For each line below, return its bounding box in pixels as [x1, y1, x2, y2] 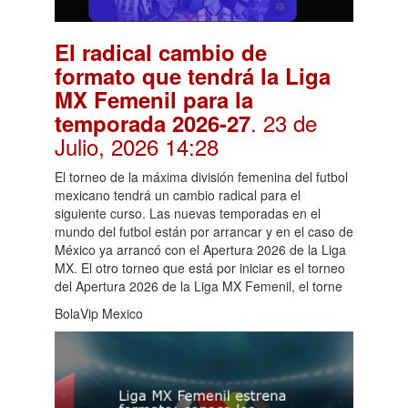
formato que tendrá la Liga [55, 60, 331, 92]
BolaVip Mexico [55, 304, 143, 323]
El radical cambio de [55, 36, 267, 68]
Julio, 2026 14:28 [55, 130, 219, 163]
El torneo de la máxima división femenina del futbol [55, 168, 348, 187]
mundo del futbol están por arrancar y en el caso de [55, 222, 353, 241]
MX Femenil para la [55, 84, 253, 116]
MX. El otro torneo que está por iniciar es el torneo [55, 259, 345, 278]
